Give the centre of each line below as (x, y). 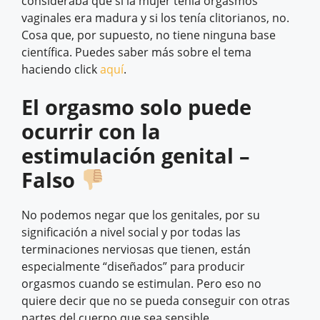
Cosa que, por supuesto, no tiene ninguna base (149, 35)
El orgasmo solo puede (136, 107)
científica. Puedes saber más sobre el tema (136, 52)
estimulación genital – (136, 156)
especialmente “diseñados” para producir (133, 267)
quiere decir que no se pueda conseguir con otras (156, 301)
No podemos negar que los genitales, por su (141, 215)
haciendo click (61, 70)
